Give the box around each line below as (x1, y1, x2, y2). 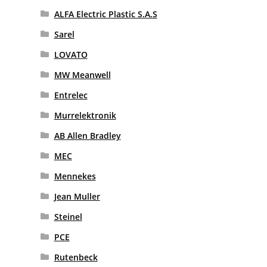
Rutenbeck (54, 252, 98, 263)
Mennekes (54, 170, 96, 182)
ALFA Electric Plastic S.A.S (54, 8, 157, 20)
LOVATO (54, 49, 88, 61)
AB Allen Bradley (54, 130, 121, 142)
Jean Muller (54, 191, 100, 203)
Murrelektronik (54, 110, 116, 122)
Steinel (54, 211, 82, 223)
